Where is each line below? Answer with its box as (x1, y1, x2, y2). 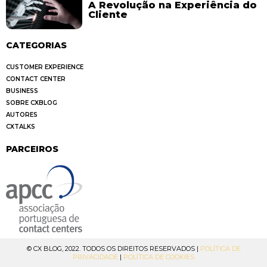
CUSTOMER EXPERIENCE (6, 63, 83, 71)
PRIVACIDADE (73, 252, 118, 261)
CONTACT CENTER (6, 74, 66, 83)
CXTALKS (6, 122, 35, 131)
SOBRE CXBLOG (6, 98, 57, 107)
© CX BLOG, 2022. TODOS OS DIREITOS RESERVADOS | (26, 244, 200, 253)
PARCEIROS (6, 143, 58, 154)
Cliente (88, 9, 128, 21)
